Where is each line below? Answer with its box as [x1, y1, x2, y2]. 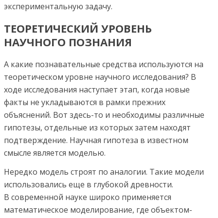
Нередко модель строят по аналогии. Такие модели [4, 166, 204, 177]
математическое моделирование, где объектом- [4, 204, 192, 215]
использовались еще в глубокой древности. [4, 179, 173, 190]
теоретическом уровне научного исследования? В [4, 71, 196, 82]
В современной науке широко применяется [4, 191, 171, 202]
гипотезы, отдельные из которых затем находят [4, 122, 191, 133]
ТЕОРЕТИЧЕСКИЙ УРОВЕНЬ [4, 21, 152, 36]
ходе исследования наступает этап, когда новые [4, 84, 190, 95]
